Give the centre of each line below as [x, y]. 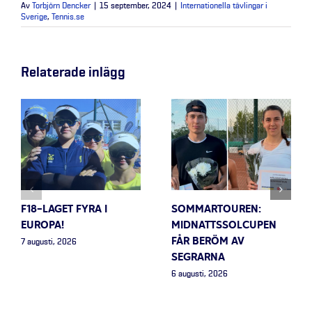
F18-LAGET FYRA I [64, 210]
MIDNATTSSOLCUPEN [224, 226]
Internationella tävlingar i [224, 6]
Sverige [34, 17]
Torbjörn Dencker [61, 6]
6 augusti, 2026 [200, 274]
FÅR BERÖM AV [208, 242]
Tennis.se [68, 17]
